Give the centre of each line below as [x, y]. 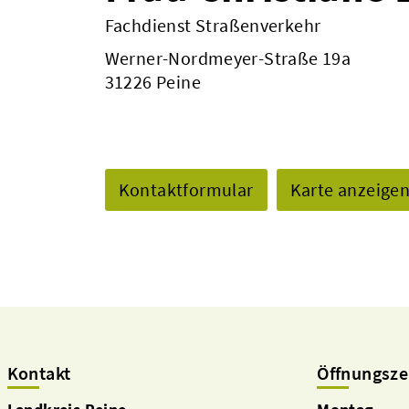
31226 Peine [152, 82]
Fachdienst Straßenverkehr [213, 25]
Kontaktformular [186, 189]
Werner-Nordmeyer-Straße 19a [228, 58]
